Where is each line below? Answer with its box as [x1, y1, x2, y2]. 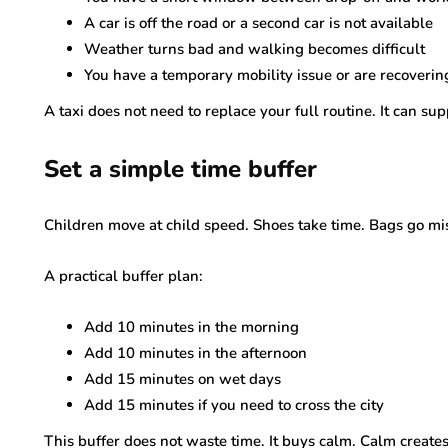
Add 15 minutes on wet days [84, 369, 281, 389]
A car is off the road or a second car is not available [84, 13, 433, 33]
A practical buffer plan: [44, 266, 203, 286]
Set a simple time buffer [44, 153, 317, 185]
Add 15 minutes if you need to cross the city [84, 395, 384, 415]
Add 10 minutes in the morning [84, 317, 299, 337]
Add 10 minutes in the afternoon [84, 343, 307, 363]
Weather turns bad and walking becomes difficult [84, 39, 425, 59]
